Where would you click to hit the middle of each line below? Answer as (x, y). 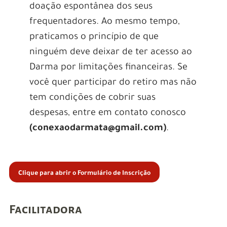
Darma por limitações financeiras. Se (108, 68)
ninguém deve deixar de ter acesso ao (110, 53)
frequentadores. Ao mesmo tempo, (104, 23)
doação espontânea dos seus (91, 7)
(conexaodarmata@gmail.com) (98, 129)
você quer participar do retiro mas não (113, 83)
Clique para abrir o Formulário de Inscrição (84, 174)
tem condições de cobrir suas (92, 99)
